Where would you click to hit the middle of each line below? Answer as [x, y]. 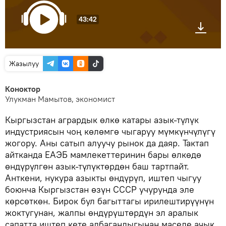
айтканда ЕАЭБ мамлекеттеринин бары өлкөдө [103, 155]
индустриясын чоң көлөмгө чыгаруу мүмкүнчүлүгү [110, 131]
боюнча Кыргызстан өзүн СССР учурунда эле [100, 189]
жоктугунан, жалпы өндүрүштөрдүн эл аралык [102, 213]
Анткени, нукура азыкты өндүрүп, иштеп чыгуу [103, 178]
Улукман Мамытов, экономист [60, 99]
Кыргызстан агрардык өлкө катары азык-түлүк [102, 120]
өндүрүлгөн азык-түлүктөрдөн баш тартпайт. [97, 166]
